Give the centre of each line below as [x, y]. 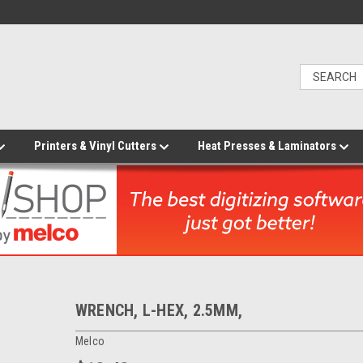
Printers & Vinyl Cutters [96, 146]
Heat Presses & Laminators [268, 146]
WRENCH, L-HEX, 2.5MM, [158, 310]
